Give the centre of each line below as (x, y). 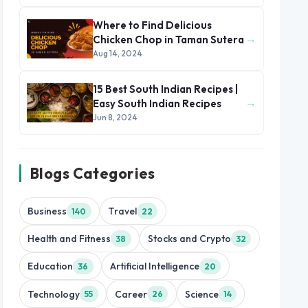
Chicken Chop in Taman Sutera (168, 40)
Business (47, 211)
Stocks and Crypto (189, 239)
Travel (122, 211)
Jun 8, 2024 (115, 117)
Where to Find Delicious (152, 25)
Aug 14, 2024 (118, 53)
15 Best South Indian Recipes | (165, 89)
